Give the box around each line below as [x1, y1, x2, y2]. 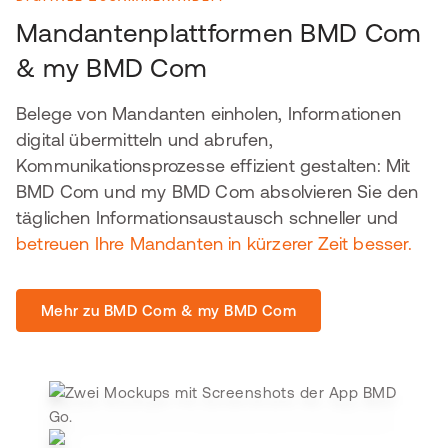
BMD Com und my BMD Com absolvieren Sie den [16, 181, 419, 202]
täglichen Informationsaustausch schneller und [16, 207, 399, 228]
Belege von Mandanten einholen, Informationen [16, 103, 401, 124]
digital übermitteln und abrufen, [16, 129, 273, 150]
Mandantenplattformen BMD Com [16, 18, 422, 47]
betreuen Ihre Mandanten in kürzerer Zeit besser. [16, 233, 413, 254]
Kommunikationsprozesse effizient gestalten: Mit [16, 155, 411, 176]
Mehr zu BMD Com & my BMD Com [41, 302, 297, 319]
